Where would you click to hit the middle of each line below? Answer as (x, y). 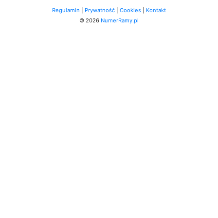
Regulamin (66, 10)
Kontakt (156, 10)
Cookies (130, 10)
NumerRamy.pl (120, 20)
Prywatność (100, 10)
